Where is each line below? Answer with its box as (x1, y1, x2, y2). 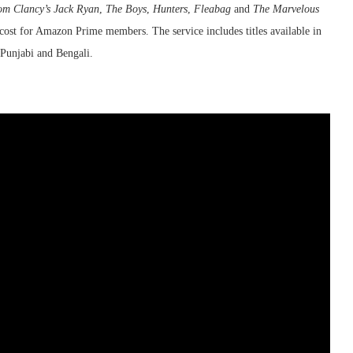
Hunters (153, 2, 188, 15)
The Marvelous (253, 2, 319, 15)
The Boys (106, 2, 147, 15)
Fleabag (194, 2, 231, 15)
